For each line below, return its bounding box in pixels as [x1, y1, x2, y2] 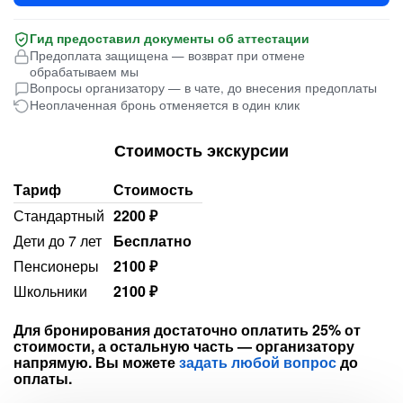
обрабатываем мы [30, 63, 139, 80]
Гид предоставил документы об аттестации [30, 30, 309, 47]
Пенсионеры [13, 255, 99, 276]
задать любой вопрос [179, 352, 336, 372]
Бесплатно [113, 230, 192, 251]
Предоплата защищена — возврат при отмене [30, 47, 305, 64]
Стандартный [13, 205, 104, 226]
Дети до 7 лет [13, 230, 102, 251]
